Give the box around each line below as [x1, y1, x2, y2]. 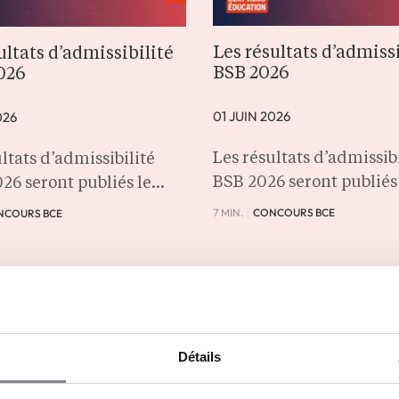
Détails [177, 348, 222, 364]
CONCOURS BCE [253, 205, 335, 219]
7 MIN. [213, 205, 243, 219]
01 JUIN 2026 [213, 107, 290, 125]
